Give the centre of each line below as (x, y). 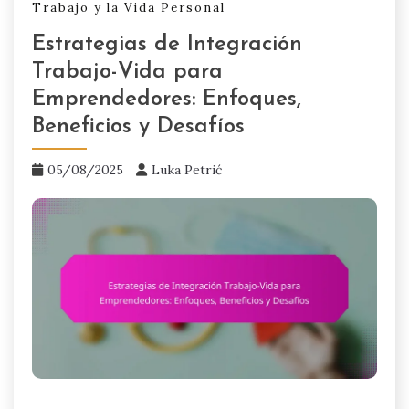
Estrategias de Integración (167, 44)
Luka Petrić (187, 169)
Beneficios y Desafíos (138, 126)
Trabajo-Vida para (127, 72)
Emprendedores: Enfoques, (167, 99)
